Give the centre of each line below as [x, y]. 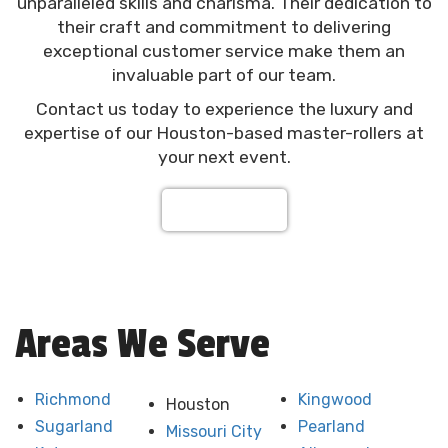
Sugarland [74, 426]
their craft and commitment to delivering [224, 26]
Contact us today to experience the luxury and [224, 108]
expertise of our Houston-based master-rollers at [224, 132]
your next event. [224, 156]
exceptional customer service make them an [224, 50]
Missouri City [214, 431]
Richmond [73, 399]
